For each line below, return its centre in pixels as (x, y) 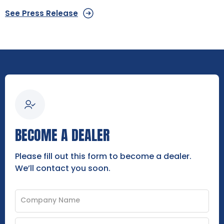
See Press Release (41, 13)
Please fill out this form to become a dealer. (103, 156)
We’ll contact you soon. (63, 168)
